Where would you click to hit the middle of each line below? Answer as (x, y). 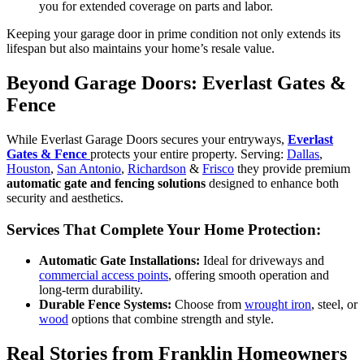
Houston (28, 168)
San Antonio (89, 168)
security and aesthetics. (65, 197)
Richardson (157, 168)
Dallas (303, 154)
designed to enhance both (272, 183)
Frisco (218, 168)
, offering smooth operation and (249, 275)
